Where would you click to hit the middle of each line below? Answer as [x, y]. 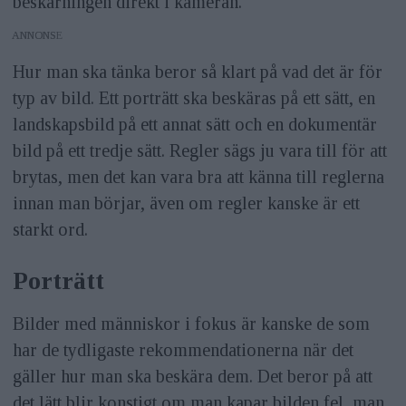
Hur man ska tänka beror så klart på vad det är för [197, 71]
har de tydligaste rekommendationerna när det [183, 350]
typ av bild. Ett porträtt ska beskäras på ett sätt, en [193, 97]
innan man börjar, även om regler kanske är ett [186, 203]
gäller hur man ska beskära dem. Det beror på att [192, 377]
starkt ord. [50, 229]
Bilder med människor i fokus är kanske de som [191, 324]
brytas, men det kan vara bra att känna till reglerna [198, 176]
